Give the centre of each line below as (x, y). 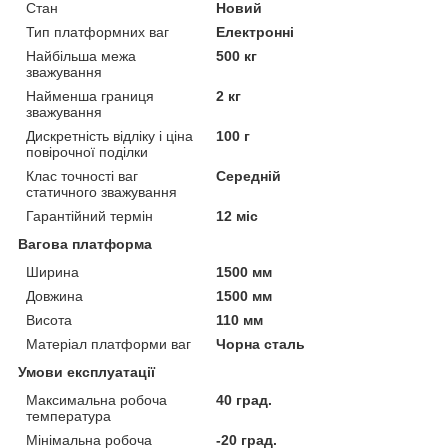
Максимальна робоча (96, 399)
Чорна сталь (261, 343)
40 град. (244, 399)
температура (68, 415)
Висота (49, 319)
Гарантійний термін (89, 215)
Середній (249, 175)
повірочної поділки (87, 151)
